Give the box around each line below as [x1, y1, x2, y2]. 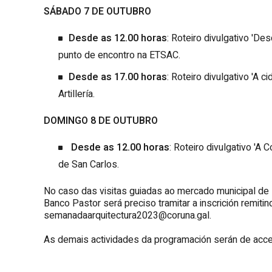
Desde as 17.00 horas [69, 69, 167, 84]
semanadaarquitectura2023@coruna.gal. [44, 208, 214, 223]
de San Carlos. [58, 157, 119, 172]
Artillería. [58, 86, 95, 101]
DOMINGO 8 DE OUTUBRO [44, 113, 158, 128]
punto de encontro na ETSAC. [58, 47, 180, 63]
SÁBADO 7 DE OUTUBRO [44, 4, 151, 19]
